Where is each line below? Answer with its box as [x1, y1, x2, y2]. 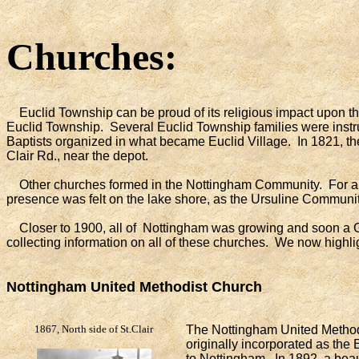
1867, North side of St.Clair [34, 323, 153, 335]
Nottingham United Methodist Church [6, 279, 262, 295]
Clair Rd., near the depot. [6, 149, 155, 163]
